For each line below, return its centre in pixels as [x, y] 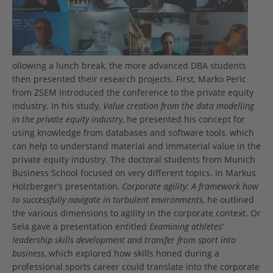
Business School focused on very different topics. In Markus [134, 173]
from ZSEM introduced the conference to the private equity [133, 93]
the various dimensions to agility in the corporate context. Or [136, 213]
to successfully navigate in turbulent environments [108, 200]
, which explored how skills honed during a [132, 253]
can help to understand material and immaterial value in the [136, 146]
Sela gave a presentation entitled [81, 227]
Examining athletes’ [186, 227]
